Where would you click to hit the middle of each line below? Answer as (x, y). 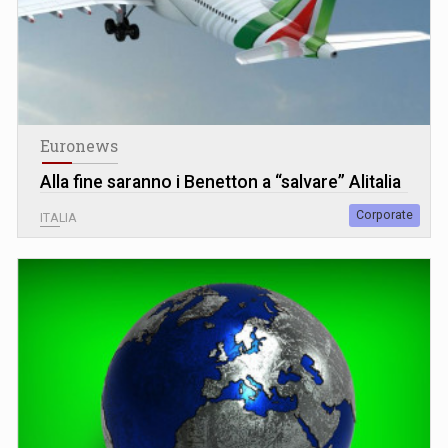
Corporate (384, 214)
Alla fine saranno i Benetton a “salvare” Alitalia (220, 181)
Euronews (79, 145)
